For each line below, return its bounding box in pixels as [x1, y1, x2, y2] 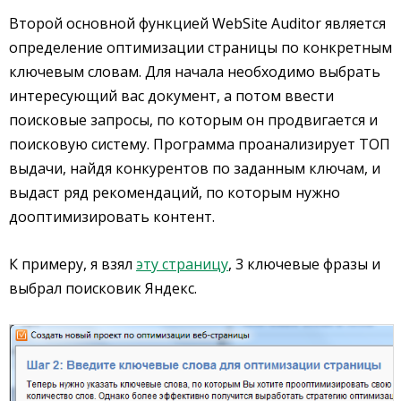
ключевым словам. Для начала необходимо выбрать [9, 62, 380, 82]
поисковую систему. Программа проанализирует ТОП [9, 134, 390, 155]
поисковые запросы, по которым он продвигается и [9, 110, 378, 131]
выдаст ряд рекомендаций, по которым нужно [9, 183, 340, 203]
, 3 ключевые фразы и [228, 254, 380, 275]
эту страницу [136, 254, 228, 275]
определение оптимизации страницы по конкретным [9, 38, 392, 58]
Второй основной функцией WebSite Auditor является [9, 13, 386, 34]
